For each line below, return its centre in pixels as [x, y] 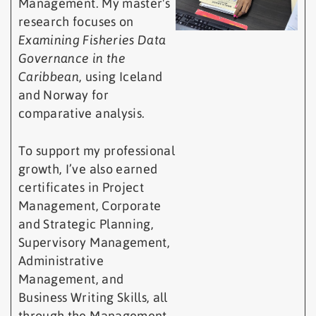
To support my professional [97, 151]
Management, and [71, 279]
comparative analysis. [82, 114]
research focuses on [76, 22]
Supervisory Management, [95, 243]
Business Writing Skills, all [93, 298]
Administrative [61, 261]
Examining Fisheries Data [92, 40]
